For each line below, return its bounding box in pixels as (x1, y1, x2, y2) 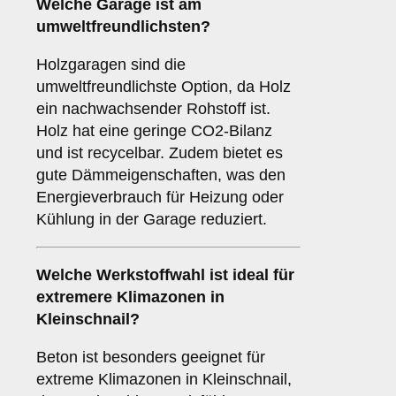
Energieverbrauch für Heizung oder (36, 188, 284, 207)
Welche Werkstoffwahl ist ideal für (36, 266, 294, 285)
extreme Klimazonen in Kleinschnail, (36, 370, 292, 389)
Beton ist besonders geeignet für (36, 348, 265, 367)
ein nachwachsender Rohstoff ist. (36, 100, 270, 118)
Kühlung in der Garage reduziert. (36, 210, 267, 229)
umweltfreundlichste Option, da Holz (36, 78, 291, 96)
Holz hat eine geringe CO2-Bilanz (36, 122, 272, 141)
